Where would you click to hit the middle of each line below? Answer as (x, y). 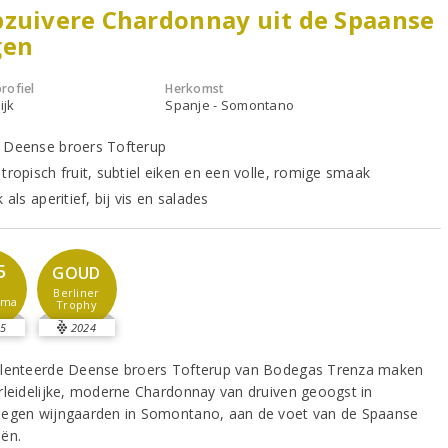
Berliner (76, 292)
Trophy (76, 304)
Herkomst (195, 88)
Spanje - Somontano (230, 104)
